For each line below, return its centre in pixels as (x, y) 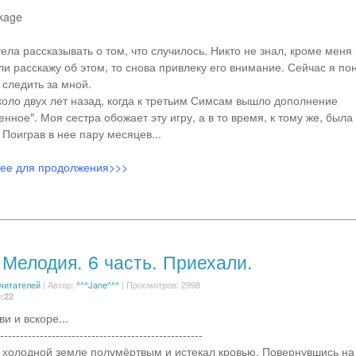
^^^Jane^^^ (97, 284)
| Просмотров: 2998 (159, 284)
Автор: (62, 284)
